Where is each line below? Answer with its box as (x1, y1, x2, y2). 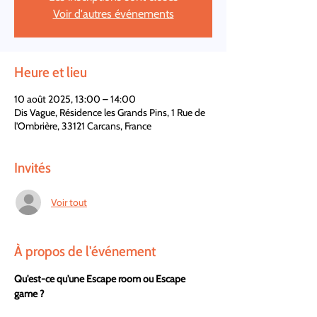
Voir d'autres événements (52, 7, 174, 21)
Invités (14, 159, 51, 176)
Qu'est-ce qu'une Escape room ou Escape (14, 272, 188, 285)
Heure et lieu (14, 64, 87, 81)
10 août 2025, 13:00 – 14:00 (14, 93, 136, 105)
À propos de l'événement (14, 243, 156, 260)
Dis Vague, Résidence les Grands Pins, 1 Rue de (14, 106, 205, 119)
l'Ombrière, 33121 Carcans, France (14, 120, 151, 132)
